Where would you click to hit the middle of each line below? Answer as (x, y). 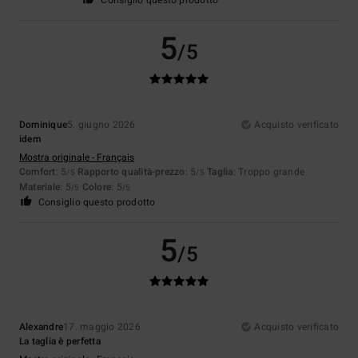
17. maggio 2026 (102, 326)
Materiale (40, 187)
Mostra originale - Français (77, 157)
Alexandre (42, 326)
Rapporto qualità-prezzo (131, 171)
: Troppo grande (269, 171)
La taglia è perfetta (60, 341)
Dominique (44, 124)
